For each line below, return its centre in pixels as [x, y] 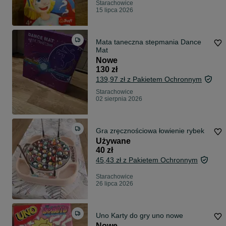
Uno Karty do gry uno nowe [139, 216]
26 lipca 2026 [115, 184]
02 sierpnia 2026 [119, 99]
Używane [113, 141]
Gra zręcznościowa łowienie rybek [150, 131]
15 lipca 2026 [115, 10]
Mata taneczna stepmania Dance [149, 42]
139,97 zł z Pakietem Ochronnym [149, 79]
